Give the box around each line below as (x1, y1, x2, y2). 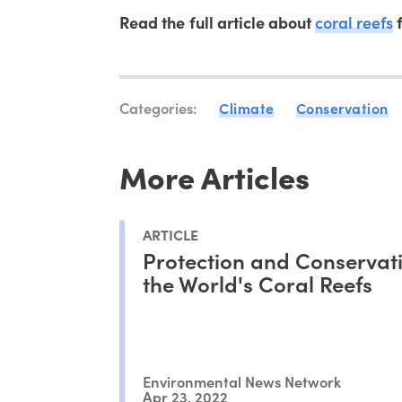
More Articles (119, 153, 310, 197)
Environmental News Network (143, 370, 342, 391)
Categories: (119, 96, 198, 118)
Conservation (295, 97, 389, 118)
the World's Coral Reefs (143, 268, 373, 299)
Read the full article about (119, 10, 315, 33)
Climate (219, 97, 275, 118)
